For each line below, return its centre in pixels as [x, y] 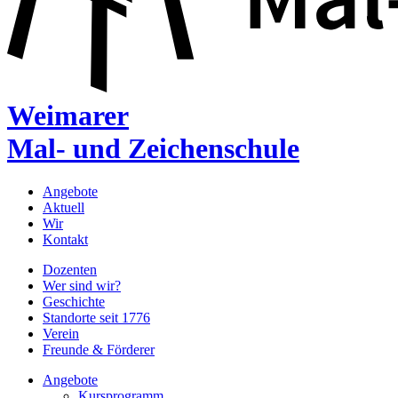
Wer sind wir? [82, 286]
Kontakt [65, 240]
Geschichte [74, 302]
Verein [61, 334]
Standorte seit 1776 [96, 318]
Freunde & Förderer [99, 350]
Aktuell [64, 208]
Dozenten [70, 270]
